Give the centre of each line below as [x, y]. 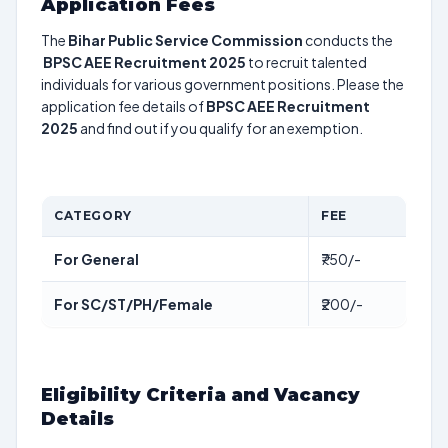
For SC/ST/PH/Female [133, 304]
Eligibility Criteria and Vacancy [200, 395]
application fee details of [123, 106]
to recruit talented [306, 62]
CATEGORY [93, 215]
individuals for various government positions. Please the [222, 84]
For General [96, 259]
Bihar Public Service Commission [185, 40]
